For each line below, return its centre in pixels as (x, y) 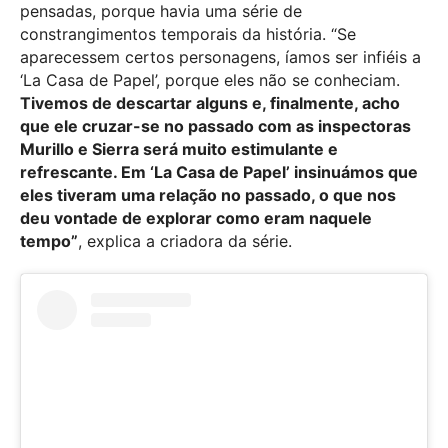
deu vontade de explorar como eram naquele (196, 218)
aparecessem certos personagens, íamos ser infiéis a (220, 57)
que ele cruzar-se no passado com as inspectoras (215, 126)
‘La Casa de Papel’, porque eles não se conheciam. (210, 80)
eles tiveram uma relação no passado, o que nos (208, 195)
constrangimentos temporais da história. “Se (188, 34)
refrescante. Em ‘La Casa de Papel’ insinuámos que (219, 172)
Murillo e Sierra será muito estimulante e (179, 149)
